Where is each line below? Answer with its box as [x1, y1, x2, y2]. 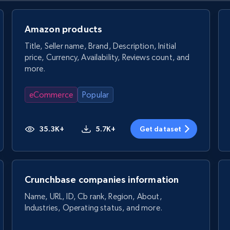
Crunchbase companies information [24, 174, 179, 185]
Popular [82, 89, 109, 100]
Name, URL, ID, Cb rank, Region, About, [24, 191, 162, 201]
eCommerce [29, 89, 73, 100]
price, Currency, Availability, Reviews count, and [24, 52, 190, 62]
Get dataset [139, 124, 182, 133]
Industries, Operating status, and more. [24, 202, 162, 213]
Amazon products [24, 23, 103, 34]
